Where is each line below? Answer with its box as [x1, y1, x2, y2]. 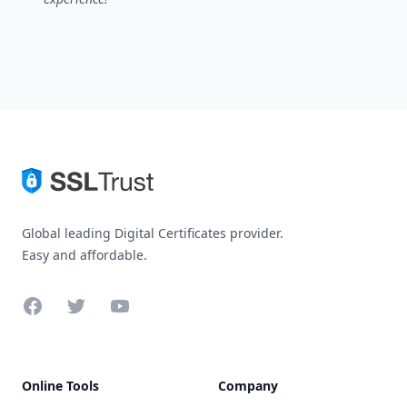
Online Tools [22, 377, 99, 395]
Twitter [65, 295, 114, 316]
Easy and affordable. [22, 246, 147, 264]
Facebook [21, 295, 87, 316]
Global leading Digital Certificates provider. [22, 224, 283, 243]
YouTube [108, 295, 167, 316]
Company [218, 377, 278, 395]
